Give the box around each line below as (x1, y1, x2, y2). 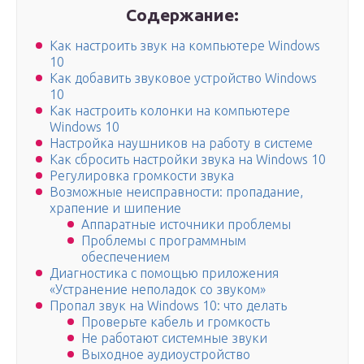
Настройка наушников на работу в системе (50, 136, 313, 151)
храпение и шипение (50, 201, 181, 216)
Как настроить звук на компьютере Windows (50, 38, 320, 54)
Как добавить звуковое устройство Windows (50, 71, 317, 86)
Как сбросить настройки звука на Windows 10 (50, 152, 326, 167)
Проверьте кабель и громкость (81, 314, 271, 330)
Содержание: (126, 5, 240, 24)
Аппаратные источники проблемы (81, 217, 292, 232)
